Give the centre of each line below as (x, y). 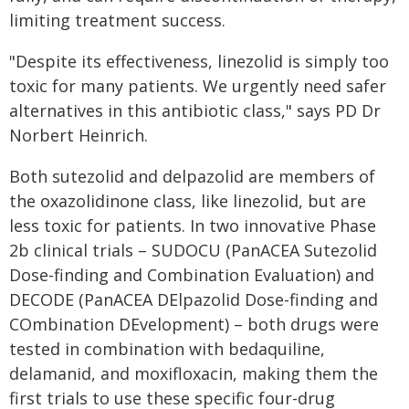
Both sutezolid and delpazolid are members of (192, 176)
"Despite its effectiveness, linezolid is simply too (199, 61)
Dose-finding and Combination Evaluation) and (192, 275)
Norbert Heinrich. (79, 135)
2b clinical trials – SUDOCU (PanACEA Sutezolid (193, 250)
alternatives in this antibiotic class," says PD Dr (195, 110)
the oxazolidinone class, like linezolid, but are (188, 201)
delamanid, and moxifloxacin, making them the (194, 373)
